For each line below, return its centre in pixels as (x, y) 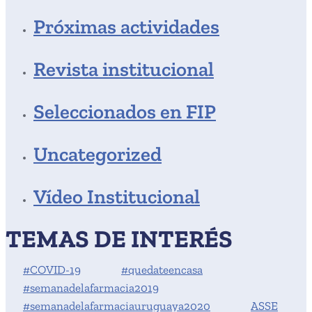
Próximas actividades (126, 26)
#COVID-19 (52, 270)
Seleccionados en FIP (125, 111)
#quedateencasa (162, 270)
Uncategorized (97, 154)
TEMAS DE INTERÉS (119, 239)
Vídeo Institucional (117, 196)
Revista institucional (124, 69)
